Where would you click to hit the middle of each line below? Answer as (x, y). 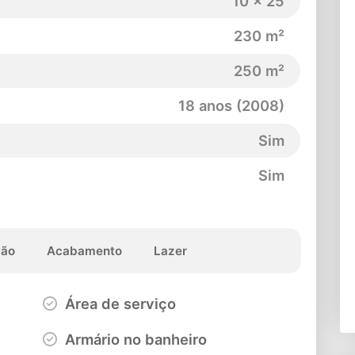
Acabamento (84, 250)
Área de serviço (119, 303)
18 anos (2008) (231, 106)
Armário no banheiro (134, 339)
